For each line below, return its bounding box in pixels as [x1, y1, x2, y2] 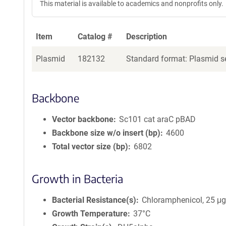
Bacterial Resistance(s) [52, 195, 136, 205]
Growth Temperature [52, 209, 128, 218]
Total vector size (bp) [52, 142, 128, 151]
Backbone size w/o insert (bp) [52, 128, 160, 138]
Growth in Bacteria [32, 172, 123, 186]
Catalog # [78, 32, 112, 41]
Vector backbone [52, 115, 114, 124]
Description [126, 32, 167, 41]
